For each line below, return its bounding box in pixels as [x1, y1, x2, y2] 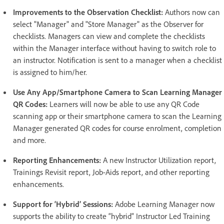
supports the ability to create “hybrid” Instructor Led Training [13, 211, 210, 221]
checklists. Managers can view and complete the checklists [13, 31, 205, 41]
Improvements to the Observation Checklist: [13, 7, 165, 17]
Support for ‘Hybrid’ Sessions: [13, 199, 115, 209]
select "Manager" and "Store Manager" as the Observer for [13, 19, 203, 29]
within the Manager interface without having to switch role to [13, 43, 216, 53]
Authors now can [165, 7, 220, 17]
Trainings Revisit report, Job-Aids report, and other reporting [13, 167, 209, 177]
